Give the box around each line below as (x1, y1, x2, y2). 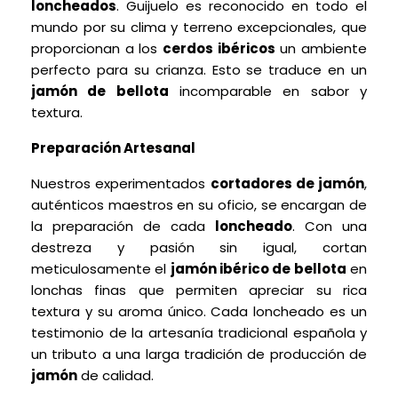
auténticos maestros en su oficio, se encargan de (31, 195, 367, 214)
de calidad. (77, 366, 154, 385)
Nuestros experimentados (31, 174, 211, 193)
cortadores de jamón (210, 174, 364, 193)
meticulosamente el (31, 259, 171, 278)
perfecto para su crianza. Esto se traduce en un (31, 60, 367, 79)
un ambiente (275, 39, 368, 58)
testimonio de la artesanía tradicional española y (31, 323, 367, 342)
